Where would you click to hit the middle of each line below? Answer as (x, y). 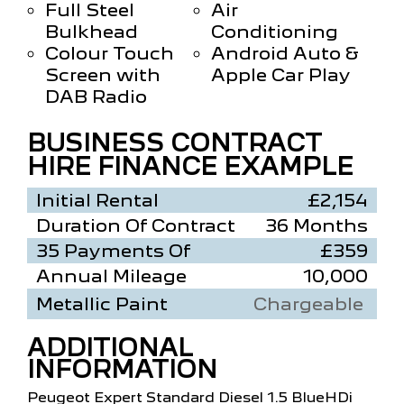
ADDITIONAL (110, 347)
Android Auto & (285, 53)
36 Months (317, 225)
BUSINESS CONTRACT (174, 142)
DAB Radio (96, 96)
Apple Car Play (281, 74)
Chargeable (311, 303)
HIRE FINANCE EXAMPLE (190, 166)
